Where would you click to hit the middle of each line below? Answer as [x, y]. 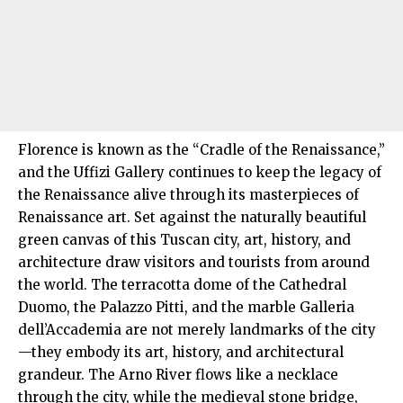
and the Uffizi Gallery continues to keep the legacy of [200, 172]
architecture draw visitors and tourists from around [194, 262]
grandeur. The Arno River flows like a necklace [178, 374]
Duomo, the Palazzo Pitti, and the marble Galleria [186, 307]
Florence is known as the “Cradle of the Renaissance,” [201, 149]
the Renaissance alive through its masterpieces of [188, 194]
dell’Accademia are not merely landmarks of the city [197, 329]
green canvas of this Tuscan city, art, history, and [184, 239]
